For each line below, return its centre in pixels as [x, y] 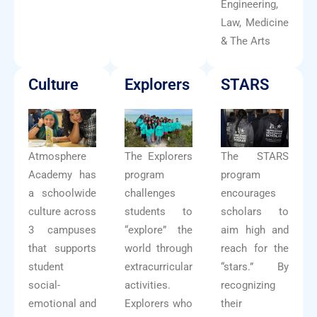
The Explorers [158, 157]
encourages [248, 194]
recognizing [248, 286]
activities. [148, 286]
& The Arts [246, 41]
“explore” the [158, 230]
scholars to [255, 212]
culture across [62, 212]
